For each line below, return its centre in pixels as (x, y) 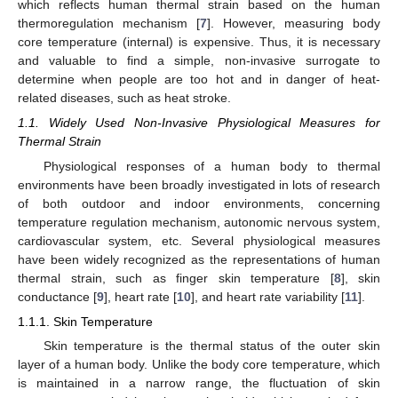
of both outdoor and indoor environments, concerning (199, 204)
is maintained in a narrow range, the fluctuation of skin (199, 383)
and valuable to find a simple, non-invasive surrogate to (199, 60)
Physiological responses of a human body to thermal (211, 167)
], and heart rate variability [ (268, 297)
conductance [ (57, 297)
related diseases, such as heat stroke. (124, 97)
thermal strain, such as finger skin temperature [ (176, 279)
